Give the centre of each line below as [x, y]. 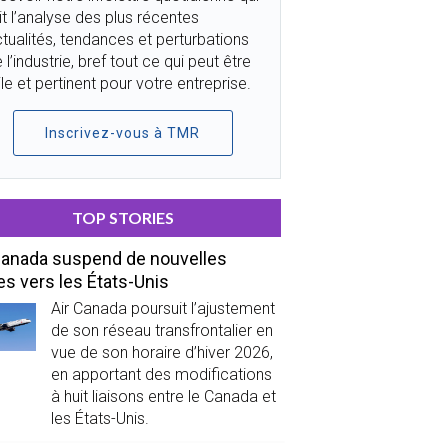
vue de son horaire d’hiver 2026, [161, 352]
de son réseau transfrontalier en [161, 330]
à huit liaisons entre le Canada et [163, 396]
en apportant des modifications [161, 374]
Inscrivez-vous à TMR [123, 132]
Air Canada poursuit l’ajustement [162, 308]
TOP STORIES [122, 217]
